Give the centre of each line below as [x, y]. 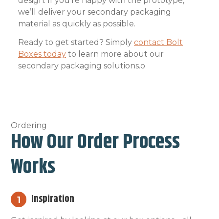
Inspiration [53, 199]
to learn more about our [115, 54]
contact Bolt [158, 43]
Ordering [29, 126]
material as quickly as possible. [77, 24]
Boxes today [42, 54]
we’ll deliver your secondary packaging [95, 12]
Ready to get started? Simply [76, 43]
